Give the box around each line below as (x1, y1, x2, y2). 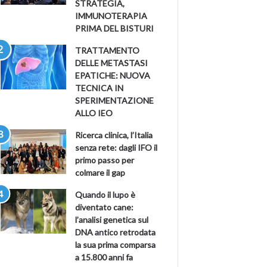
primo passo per (75, 155, 135, 166)
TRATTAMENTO (75, 45, 140, 56)
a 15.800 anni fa (75, 252, 133, 263)
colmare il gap (75, 167, 126, 178)
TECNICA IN (75, 83, 124, 94)
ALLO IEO (75, 108, 113, 119)
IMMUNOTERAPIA (75, 11, 148, 21)
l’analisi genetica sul (75, 215, 149, 225)
